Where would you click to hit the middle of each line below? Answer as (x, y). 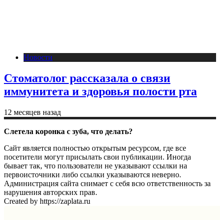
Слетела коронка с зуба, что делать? (68, 131)
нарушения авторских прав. (51, 192)
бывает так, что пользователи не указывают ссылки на (96, 165)
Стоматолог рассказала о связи (87, 78)
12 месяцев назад (32, 112)
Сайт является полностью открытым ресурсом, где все (95, 148)
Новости (38, 57)
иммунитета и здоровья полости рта (100, 91)
